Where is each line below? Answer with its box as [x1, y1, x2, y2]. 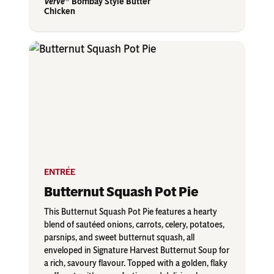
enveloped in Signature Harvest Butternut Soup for [44, 245, 229, 256]
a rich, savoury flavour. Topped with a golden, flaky [44, 258, 228, 269]
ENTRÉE [44, 167, 75, 178]
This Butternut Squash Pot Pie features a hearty [44, 207, 217, 218]
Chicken [44, 6, 75, 17]
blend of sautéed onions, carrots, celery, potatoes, [44, 220, 224, 231]
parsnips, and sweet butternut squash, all [44, 232, 194, 243]
